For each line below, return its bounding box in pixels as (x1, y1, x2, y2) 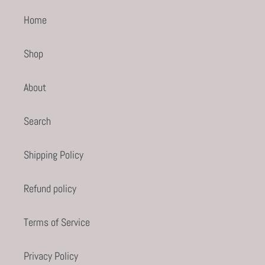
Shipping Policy (24, 147, 83, 161)
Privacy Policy (24, 248, 78, 263)
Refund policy (24, 181, 76, 195)
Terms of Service (24, 215, 90, 229)
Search (24, 114, 51, 128)
